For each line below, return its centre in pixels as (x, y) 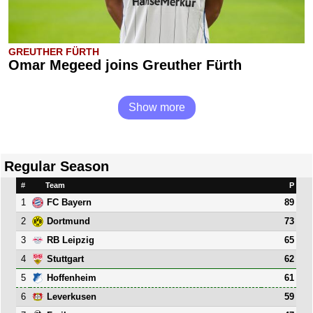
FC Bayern (70, 203)
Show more (156, 107)
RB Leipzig (71, 240)
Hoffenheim (72, 278)
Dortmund (69, 221)
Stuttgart (66, 259)
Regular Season (57, 166)
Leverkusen (72, 297)
